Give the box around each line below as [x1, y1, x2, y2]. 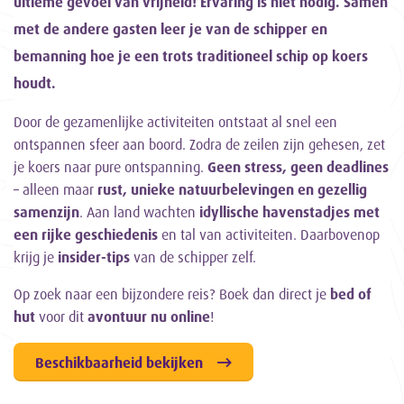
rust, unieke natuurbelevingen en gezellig [97, 180, 367, 198]
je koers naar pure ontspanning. [14, 158, 207, 176]
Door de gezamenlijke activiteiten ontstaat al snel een [14, 113, 337, 131]
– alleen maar [14, 180, 97, 198]
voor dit [39, 308, 87, 326]
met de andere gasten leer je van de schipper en [14, 20, 327, 38]
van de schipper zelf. [130, 248, 256, 266]
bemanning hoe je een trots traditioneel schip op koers [14, 47, 368, 65]
